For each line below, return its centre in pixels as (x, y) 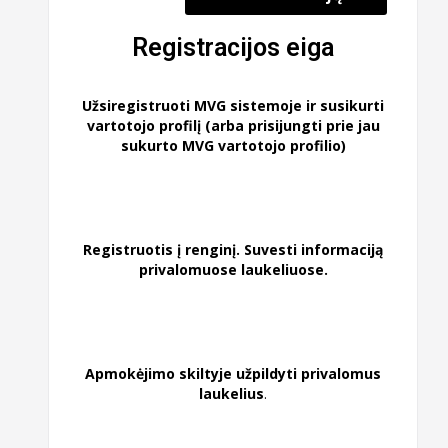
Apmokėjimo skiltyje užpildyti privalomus (233, 373)
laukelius (232, 393)
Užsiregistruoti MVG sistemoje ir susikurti (233, 106)
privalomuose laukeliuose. (233, 270)
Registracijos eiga (233, 47)
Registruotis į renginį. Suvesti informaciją (233, 250)
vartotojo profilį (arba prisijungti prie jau (233, 126)
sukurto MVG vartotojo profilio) (233, 146)
